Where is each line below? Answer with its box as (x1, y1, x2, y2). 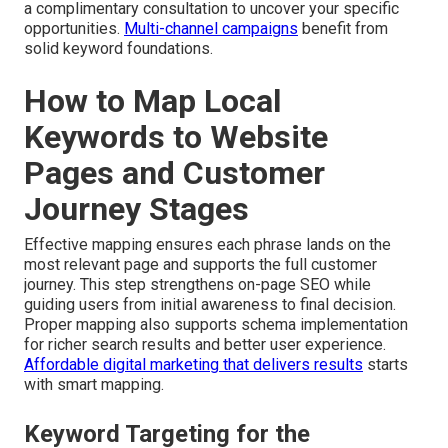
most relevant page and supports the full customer (24, 255, 377, 275)
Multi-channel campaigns (124, 19, 298, 39)
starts (363, 355, 408, 375)
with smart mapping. (24, 375, 164, 395)
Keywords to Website (24, 118, 328, 157)
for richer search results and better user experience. (24, 335, 386, 355)
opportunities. (24, 19, 124, 39)
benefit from (298, 19, 388, 39)
